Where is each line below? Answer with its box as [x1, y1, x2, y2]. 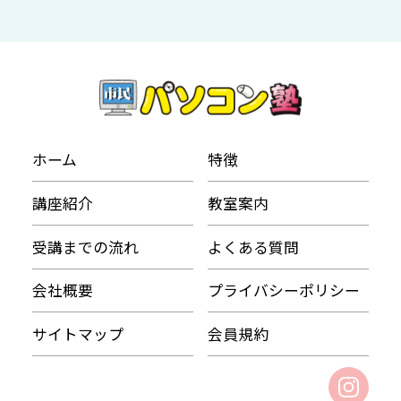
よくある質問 [207, 235, 299, 258]
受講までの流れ [31, 235, 139, 258]
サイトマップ [31, 323, 124, 346]
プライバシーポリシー [207, 279, 360, 302]
